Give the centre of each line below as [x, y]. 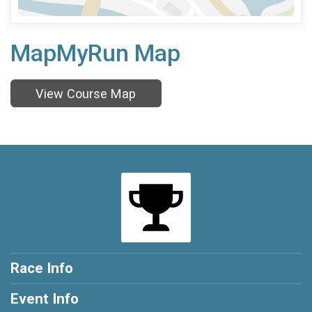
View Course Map [86, 93]
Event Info [45, 298]
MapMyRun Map [95, 54]
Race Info [42, 268]
